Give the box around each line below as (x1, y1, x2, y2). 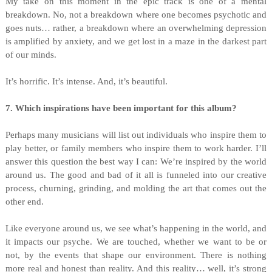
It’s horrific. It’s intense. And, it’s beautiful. (5, 76, 168, 86)
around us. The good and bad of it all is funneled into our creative (5, 170, 267, 180)
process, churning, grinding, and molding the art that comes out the (5, 183, 267, 193)
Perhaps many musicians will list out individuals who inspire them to (5, 130, 267, 140)
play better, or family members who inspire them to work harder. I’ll (5, 143, 267, 153)
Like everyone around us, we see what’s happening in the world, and (5, 223, 267, 233)
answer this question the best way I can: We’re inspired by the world (5, 157, 267, 166)
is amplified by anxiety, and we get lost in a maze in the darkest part (5, 36, 267, 46)
